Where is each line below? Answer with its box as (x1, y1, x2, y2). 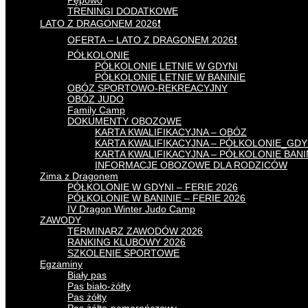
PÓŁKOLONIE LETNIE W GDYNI (95, 60, 238, 71)
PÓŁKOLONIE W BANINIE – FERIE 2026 (67, 192, 245, 203)
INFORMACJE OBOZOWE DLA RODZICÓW (95, 159, 287, 170)
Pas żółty (67, 291, 107, 302)
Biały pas (67, 269, 107, 280)
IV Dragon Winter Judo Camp (67, 203, 195, 214)
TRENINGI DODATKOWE (67, 5, 178, 16)
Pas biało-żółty (67, 280, 131, 291)
